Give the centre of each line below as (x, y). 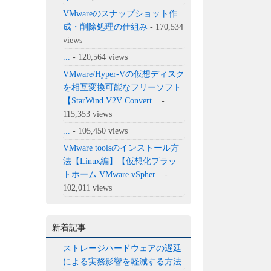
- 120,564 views (99, 57)
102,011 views (88, 188)
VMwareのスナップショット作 (120, 13)
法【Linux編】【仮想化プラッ (120, 161)
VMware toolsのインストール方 (121, 148)
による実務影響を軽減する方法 (122, 261)
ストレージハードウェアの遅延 (122, 248)
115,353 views (88, 114)
